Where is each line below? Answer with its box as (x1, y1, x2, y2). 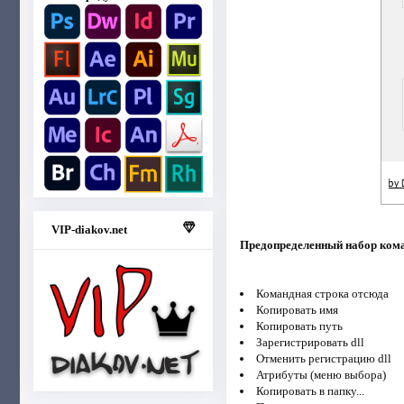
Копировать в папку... (255, 383, 364, 398)
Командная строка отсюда (255, 286, 389, 300)
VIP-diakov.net (51, 222, 127, 236)
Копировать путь (255, 318, 343, 333)
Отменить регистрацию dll (255, 351, 391, 365)
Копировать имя (255, 302, 338, 317)
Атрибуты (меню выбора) (255, 367, 386, 381)
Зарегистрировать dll (255, 335, 364, 349)
